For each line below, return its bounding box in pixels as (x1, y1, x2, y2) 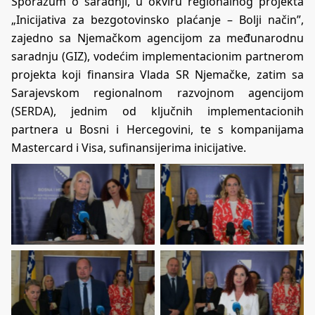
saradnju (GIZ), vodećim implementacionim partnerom (11, 48, 304, 64)
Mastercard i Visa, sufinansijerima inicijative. (11, 139, 246, 155)
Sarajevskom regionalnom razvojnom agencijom (11, 84, 304, 101)
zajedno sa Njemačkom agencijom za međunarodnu (11, 30, 304, 46)
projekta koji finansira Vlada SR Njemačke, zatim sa (11, 66, 304, 82)
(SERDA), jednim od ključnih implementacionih (11, 103, 304, 119)
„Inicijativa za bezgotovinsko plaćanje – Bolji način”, (11, 11, 304, 27)
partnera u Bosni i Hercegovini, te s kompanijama (11, 121, 304, 137)
